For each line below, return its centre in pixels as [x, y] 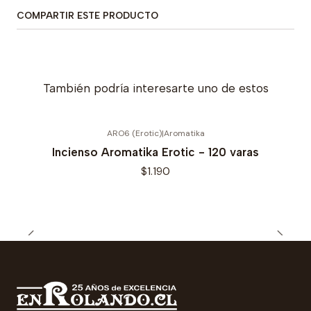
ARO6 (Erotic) [134, 133]
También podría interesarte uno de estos [155, 88]
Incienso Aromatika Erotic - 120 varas [155, 152]
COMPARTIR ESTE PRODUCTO [87, 15]
